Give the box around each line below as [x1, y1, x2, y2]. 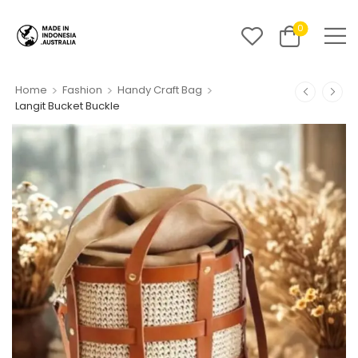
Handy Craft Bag [117, 82, 202, 98]
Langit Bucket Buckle [15, 97, 120, 113]
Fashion [62, 82, 102, 98]
